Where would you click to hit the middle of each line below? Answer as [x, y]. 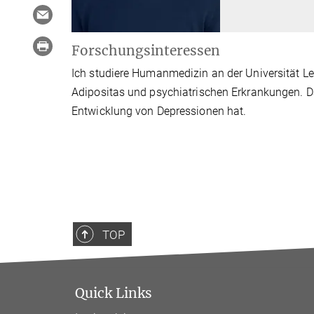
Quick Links [114, 293]
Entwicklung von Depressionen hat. [159, 111]
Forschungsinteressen [146, 50]
